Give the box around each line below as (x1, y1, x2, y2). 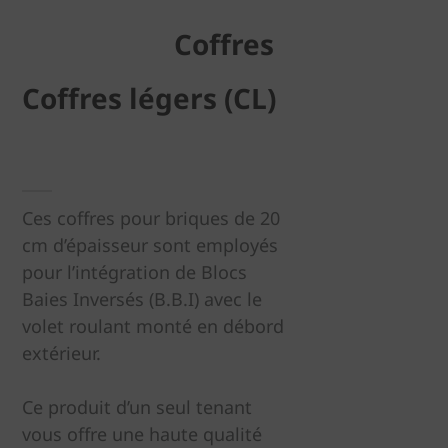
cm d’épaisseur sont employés (22, 233, 278, 257)
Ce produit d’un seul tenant (22, 395, 252, 419)
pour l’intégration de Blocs (22, 260, 247, 284)
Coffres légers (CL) (22, 79, 276, 117)
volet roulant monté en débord (22, 314, 284, 338)
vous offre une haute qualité (22, 422, 262, 446)
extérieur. (22, 341, 101, 365)
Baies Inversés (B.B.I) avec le (22, 287, 262, 311)
